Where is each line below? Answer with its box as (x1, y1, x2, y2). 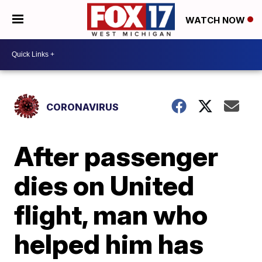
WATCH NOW (185, 14, 247, 26)
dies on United (14, 168, 195, 202)
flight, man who (14, 198, 208, 231)
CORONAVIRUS (46, 101, 119, 113)
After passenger (14, 139, 219, 173)
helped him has (14, 227, 204, 260)
